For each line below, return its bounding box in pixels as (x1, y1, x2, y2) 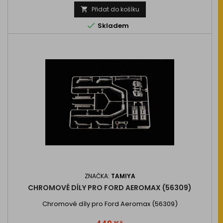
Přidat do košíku (91, 5, 139, 13)
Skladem (96, 21, 129, 30)
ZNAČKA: (84, 172, 111, 180)
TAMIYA (111, 172, 135, 180)
